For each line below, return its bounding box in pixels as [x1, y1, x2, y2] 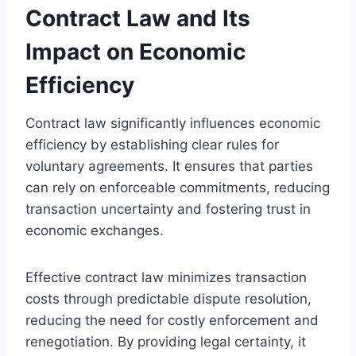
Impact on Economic [25, 37, 246, 65]
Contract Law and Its [25, 4, 250, 32]
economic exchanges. [25, 222, 164, 238]
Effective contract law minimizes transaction [25, 269, 307, 285]
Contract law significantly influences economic [25, 114, 320, 131]
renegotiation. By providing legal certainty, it [25, 333, 306, 350]
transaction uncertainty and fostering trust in [25, 200, 311, 217]
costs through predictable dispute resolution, [25, 290, 311, 307]
